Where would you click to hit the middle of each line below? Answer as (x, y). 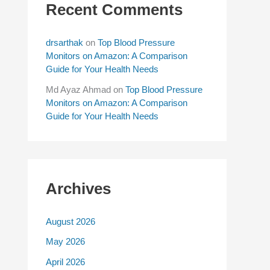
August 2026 (71, 221)
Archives (78, 188)
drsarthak (64, 43)
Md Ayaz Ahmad (78, 89)
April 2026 (65, 262)
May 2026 (65, 242)
